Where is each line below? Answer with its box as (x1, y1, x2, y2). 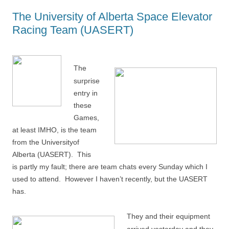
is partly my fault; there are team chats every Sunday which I (12, 163, 208, 171)
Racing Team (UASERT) (12, 24, 133, 36)
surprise (74, 77, 100, 85)
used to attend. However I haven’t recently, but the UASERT (12, 175, 208, 183)
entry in (74, 89, 98, 97)
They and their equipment (127, 212, 210, 220)
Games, (74, 113, 99, 122)
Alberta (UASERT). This (12, 150, 91, 158)
